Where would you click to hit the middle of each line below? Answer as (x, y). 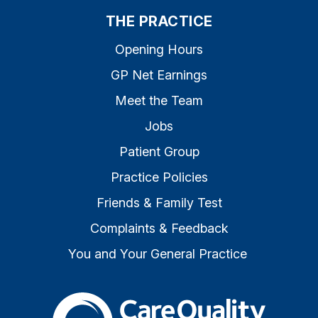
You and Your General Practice (157, 254)
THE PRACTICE (159, 21)
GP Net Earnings (159, 75)
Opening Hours (159, 49)
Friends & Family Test (159, 203)
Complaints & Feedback (159, 228)
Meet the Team (159, 100)
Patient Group (159, 152)
